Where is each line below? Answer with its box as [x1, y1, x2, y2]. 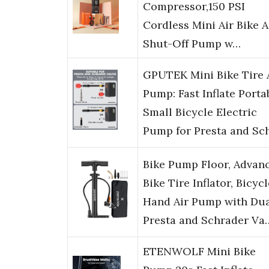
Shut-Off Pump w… [143, 37, 241, 51]
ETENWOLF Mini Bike [143, 244, 256, 259]
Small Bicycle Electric [143, 105, 257, 119]
